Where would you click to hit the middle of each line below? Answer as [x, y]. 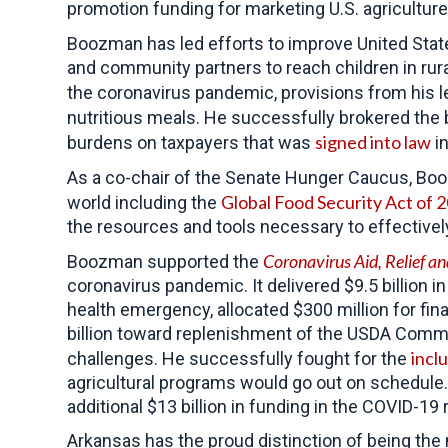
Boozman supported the [165, 261]
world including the [144, 202]
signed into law [373, 142]
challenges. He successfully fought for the [239, 358]
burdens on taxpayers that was [191, 142]
